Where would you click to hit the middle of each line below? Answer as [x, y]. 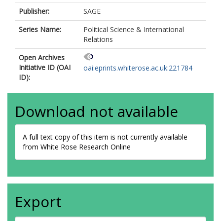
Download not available [96, 111]
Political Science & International [134, 29]
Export [38, 202]
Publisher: [34, 11]
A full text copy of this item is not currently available [105, 137]
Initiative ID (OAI [45, 67]
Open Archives [42, 57]
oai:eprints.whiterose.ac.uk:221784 [138, 68]
